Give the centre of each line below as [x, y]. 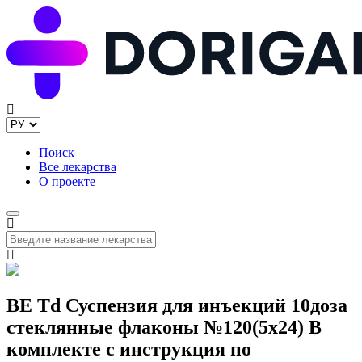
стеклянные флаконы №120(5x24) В [164, 328]
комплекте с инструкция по [129, 349]
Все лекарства [78, 167]
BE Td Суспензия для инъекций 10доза [177, 306]
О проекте [67, 182]
